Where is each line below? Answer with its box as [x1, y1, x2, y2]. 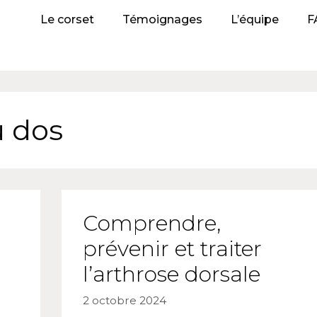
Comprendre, [82, 210, 221, 236]
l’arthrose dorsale [82, 261, 260, 287]
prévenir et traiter [82, 236, 262, 262]
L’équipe [230, 13, 279, 26]
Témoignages [122, 13, 202, 26]
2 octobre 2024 [82, 293, 166, 307]
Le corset [40, 13, 94, 26]
